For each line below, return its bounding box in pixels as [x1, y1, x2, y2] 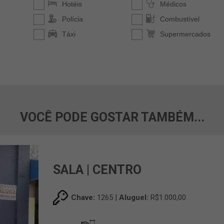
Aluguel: [119, 193, 149, 202]
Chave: [71, 193, 95, 202]
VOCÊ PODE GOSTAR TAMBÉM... [19, 110, 204, 125]
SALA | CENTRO [53, 162, 142, 177]
